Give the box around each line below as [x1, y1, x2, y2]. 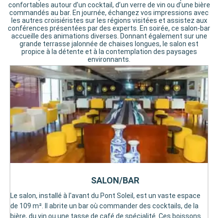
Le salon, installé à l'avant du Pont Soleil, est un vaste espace [10, 192, 200, 200]
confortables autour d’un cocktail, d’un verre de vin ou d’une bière [8, 1, 210, 9]
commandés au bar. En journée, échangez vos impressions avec [9, 9, 209, 17]
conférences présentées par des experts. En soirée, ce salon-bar [8, 24, 210, 33]
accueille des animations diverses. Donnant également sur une [11, 32, 207, 40]
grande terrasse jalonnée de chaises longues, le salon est [19, 40, 199, 48]
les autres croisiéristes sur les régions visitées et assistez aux [11, 17, 207, 25]
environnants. [88, 55, 130, 64]
